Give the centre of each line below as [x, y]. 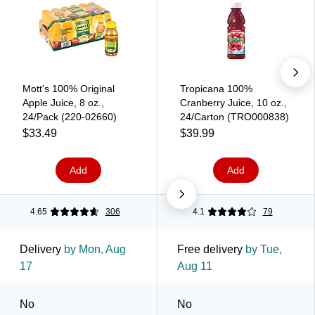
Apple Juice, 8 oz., [63, 102]
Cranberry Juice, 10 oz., [233, 102]
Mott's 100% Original [69, 88]
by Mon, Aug [94, 249]
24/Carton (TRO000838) [234, 116]
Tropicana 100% [216, 88]
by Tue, [262, 249]
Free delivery [210, 249]
